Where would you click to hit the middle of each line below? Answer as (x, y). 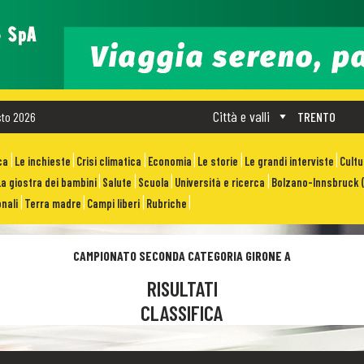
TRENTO (316, 117)
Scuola (153, 183)
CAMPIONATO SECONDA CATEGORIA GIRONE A (182, 256)
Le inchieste (42, 162)
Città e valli (241, 116)
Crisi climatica (109, 162)
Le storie (218, 162)
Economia (169, 162)
